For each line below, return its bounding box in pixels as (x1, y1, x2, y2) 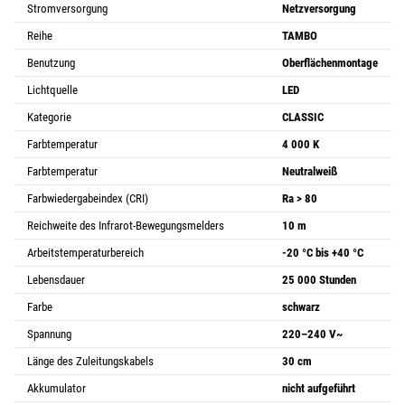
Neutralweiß (282, 164, 337, 178)
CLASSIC (282, 109, 324, 124)
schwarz (282, 299, 320, 314)
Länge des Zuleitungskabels (27, 353, 154, 368)
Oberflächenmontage (282, 55, 378, 70)
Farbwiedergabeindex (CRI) (27, 191, 148, 205)
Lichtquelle (27, 82, 78, 97)
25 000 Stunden (282, 272, 356, 287)
